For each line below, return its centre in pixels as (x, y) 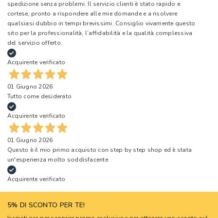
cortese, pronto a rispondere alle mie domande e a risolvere (92, 13)
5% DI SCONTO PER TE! (46, 205)
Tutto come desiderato (40, 96)
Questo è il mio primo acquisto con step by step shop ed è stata (100, 150)
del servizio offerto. (35, 43)
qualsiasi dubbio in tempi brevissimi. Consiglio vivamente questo (101, 23)
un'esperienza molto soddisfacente (58, 159)
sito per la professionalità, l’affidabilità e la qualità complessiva (100, 33)
